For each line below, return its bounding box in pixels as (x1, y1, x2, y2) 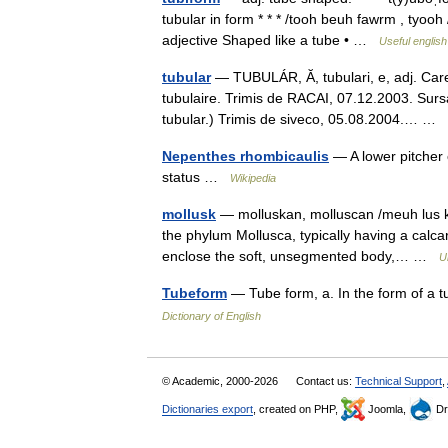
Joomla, (365, 403, 409, 415)
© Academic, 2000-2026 (162, 375, 281, 387)
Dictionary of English (162, 310, 261, 322)
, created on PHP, (253, 403, 341, 415)
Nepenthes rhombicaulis (162, 148, 329, 164)
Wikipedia (230, 172, 276, 184)
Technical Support (355, 375, 442, 387)
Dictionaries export (162, 403, 253, 415)
